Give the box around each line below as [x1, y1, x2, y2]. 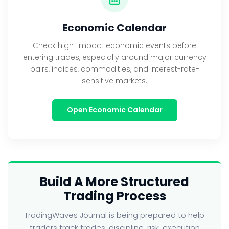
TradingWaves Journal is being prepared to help [25, 210, 204, 220]
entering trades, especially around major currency [22, 52, 207, 62]
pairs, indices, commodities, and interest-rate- [30, 64, 199, 74]
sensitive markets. [82, 76, 147, 86]
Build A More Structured [40, 173, 189, 190]
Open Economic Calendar [66, 105, 163, 115]
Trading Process [63, 188, 166, 204]
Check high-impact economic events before [33, 40, 196, 51]
